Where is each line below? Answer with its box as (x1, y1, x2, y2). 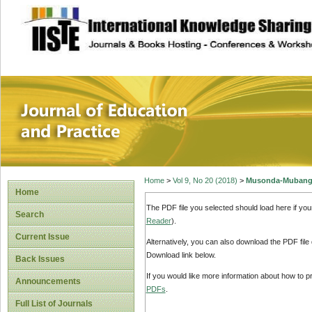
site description (88, 15, 181, 29)
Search (15, 210, 44, 219)
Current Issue (15, 232, 70, 242)
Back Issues (15, 254, 65, 264)
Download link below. (146, 251, 216, 260)
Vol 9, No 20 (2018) (172, 176, 237, 185)
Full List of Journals (15, 299, 93, 309)
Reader (146, 216, 171, 225)
